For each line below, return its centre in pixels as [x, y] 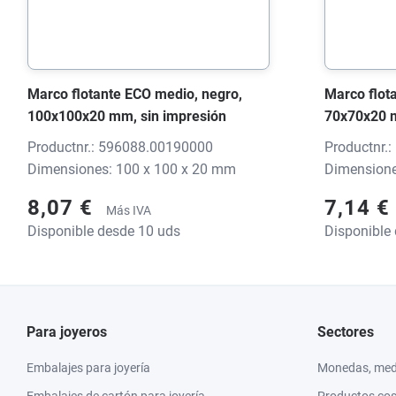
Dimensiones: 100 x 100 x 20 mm [132, 169]
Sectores [346, 331]
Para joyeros [67, 331]
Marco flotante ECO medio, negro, [135, 94]
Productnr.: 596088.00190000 [120, 147]
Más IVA [129, 210]
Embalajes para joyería [88, 367]
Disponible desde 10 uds [104, 231]
